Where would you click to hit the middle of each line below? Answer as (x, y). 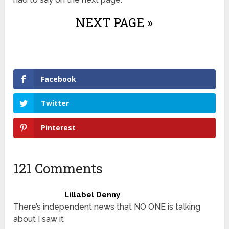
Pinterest (59, 128)
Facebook (59, 79)
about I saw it (39, 219)
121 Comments (58, 168)
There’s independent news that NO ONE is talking (107, 207)
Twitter (55, 103)
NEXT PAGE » (114, 22)
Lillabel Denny (93, 195)
